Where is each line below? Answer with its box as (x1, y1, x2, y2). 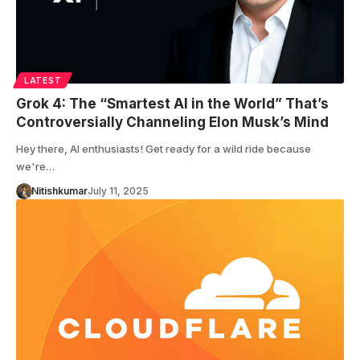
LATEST (24, 76, 62, 86)
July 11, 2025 (87, 185, 149, 198)
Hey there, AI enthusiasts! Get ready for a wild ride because (16, 142, 311, 156)
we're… (16, 160, 55, 174)
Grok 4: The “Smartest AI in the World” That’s (16, 96, 329, 112)
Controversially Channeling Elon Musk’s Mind (16, 114, 329, 131)
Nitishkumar (31, 185, 88, 198)
